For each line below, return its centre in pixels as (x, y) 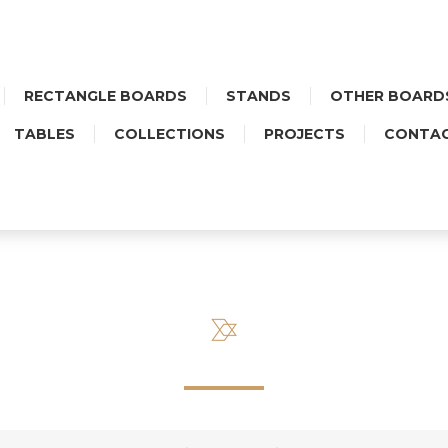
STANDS (258, 96)
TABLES (44, 134)
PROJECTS (304, 134)
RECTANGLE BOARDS (105, 96)
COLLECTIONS (169, 134)
